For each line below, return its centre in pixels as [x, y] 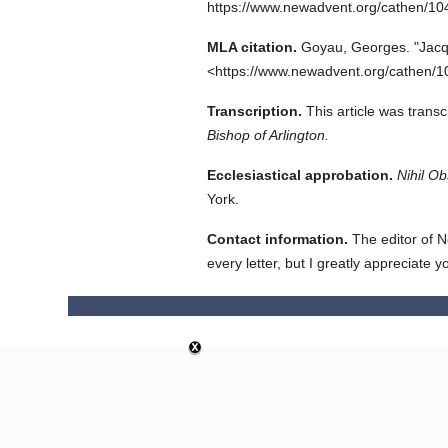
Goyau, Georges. [355, 47]
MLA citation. [251, 47]
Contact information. [277, 239]
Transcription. [254, 111]
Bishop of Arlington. [267, 135]
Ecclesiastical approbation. [299, 175]
